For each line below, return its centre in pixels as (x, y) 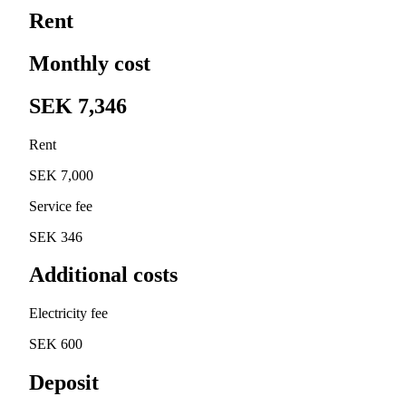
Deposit (64, 383)
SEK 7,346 (78, 106)
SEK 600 (56, 344)
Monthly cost (90, 63)
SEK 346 (56, 237)
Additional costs (103, 275)
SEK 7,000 (61, 175)
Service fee (61, 206)
